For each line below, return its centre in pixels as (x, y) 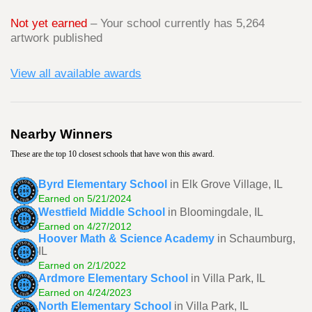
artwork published (56, 38)
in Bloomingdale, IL (216, 212)
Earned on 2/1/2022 (82, 265)
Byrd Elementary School (103, 184)
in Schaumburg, (256, 239)
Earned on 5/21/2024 (85, 198)
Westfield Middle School (102, 212)
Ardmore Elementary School (113, 278)
